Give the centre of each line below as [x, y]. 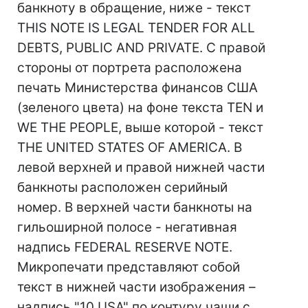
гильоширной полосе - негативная [127, 227]
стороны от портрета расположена [130, 68]
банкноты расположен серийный [122, 187]
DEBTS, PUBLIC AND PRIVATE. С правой [141, 48]
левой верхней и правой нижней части [141, 167]
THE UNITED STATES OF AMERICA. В [130, 147]
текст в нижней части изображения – [136, 287]
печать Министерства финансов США [137, 88]
